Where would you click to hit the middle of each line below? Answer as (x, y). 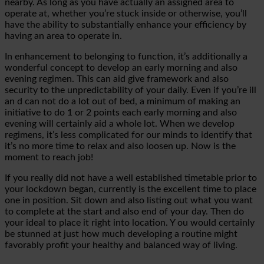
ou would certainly (215, 222)
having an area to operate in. (63, 36)
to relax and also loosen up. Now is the (155, 146)
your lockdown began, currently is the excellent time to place (131, 189)
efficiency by (219, 24)
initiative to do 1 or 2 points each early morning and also (121, 112)
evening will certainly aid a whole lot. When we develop (120, 123)
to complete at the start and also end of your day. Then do (124, 211)
